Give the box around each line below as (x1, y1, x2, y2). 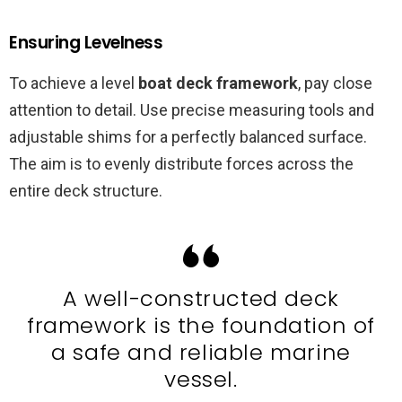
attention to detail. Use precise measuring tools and (9, 100, 374, 120)
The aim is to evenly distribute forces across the (9, 154, 354, 174)
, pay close (298, 74, 372, 93)
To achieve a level (9, 74, 138, 93)
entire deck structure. (9, 181, 162, 201)
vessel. (164, 364, 238, 395)
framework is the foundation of (26, 310, 375, 341)
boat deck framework (138, 74, 298, 93)
